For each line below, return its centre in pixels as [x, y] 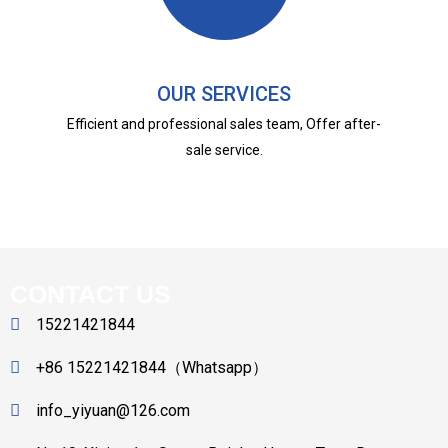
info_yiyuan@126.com [113, 411]
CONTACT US [90, 294]
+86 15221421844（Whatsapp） [152, 368]
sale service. [224, 150]
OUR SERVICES [224, 94]
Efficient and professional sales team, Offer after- [224, 124]
